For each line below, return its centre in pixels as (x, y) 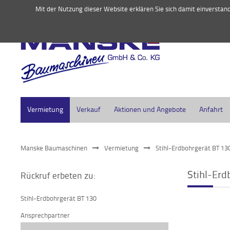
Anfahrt (211, 109)
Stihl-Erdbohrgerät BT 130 (59, 198)
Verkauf (89, 109)
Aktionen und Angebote (150, 109)
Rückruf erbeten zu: (58, 175)
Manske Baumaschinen (54, 148)
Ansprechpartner (45, 215)
